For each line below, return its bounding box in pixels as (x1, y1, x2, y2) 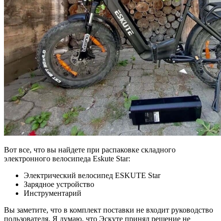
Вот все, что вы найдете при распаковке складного (4, 145, 176, 154)
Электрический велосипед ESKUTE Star (24, 171, 160, 180)
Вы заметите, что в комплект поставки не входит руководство (4, 205, 213, 214)
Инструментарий (24, 188, 81, 197)
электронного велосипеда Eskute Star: (4, 154, 130, 163)
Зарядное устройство (24, 180, 94, 188)
